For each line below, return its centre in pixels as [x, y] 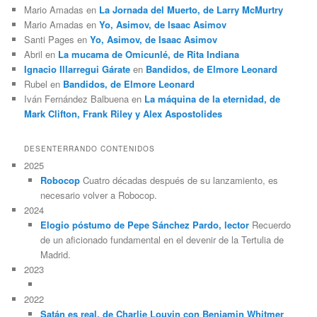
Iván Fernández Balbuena [77, 99]
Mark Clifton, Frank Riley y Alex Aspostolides [123, 114]
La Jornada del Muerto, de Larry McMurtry [191, 10]
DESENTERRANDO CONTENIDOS [90, 149]
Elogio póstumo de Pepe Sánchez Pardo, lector [144, 225]
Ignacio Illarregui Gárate [77, 69]
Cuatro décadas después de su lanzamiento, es [179, 180]
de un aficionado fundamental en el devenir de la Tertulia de [162, 240]
